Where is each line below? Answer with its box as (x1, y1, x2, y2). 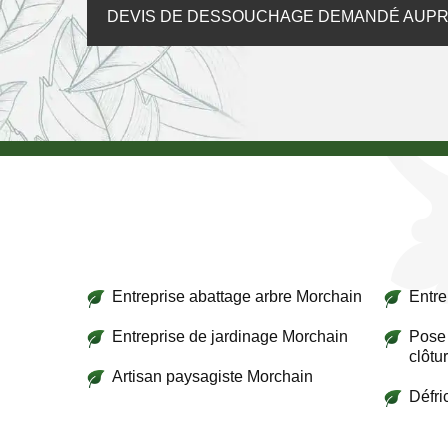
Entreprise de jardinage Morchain (112, 328, 348, 345)
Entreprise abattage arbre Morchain (112, 288, 362, 305)
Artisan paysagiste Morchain (112, 368, 313, 385)
